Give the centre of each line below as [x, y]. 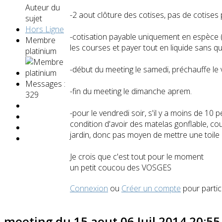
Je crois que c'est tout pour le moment [137, 157]
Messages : [45, 84]
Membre [40, 40]
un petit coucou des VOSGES [121, 168]
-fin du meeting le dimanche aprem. [131, 91]
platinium [41, 51]
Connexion [89, 189]
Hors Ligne [45, 29]
